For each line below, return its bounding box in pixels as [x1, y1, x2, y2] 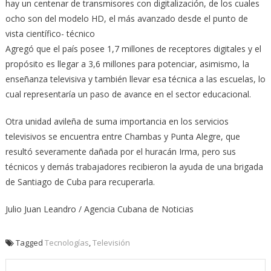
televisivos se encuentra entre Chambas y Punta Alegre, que [5, 131, 240, 143]
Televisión [92, 237, 130, 249]
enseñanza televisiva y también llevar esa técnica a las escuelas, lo [5, 73, 266, 85]
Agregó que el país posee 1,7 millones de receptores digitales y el [5, 43, 261, 55]
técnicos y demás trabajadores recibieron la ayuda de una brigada [5, 161, 263, 173]
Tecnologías [44, 237, 89, 249]
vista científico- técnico [5, 28, 95, 40]
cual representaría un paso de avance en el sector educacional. [5, 88, 251, 100]
